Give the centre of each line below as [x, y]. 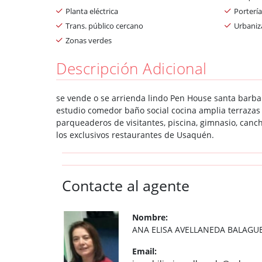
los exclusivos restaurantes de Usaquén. [135, 135]
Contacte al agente [126, 185]
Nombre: [150, 217]
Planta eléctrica [92, 11]
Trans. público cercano [104, 25]
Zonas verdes [89, 40]
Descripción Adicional [132, 68]
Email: [144, 251]
